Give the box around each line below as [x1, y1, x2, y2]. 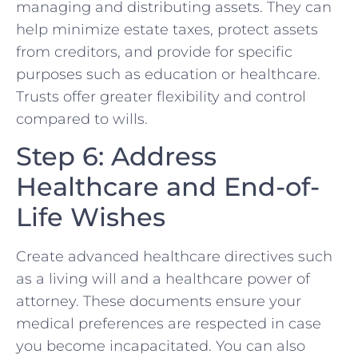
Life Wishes [16, 201, 165, 233]
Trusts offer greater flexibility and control [16, 87, 306, 105]
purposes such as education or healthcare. [16, 65, 320, 83]
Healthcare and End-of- [16, 171, 320, 203]
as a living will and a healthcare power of [16, 270, 310, 288]
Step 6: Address [16, 141, 217, 173]
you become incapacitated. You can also [16, 337, 305, 356]
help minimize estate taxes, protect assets [16, 20, 318, 38]
